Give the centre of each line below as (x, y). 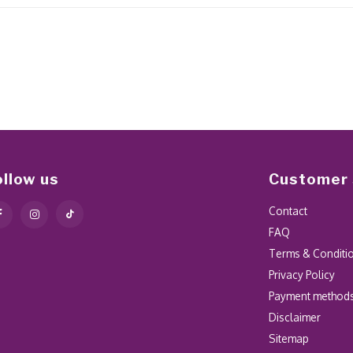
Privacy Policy (302, 274)
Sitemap (289, 338)
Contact (288, 210)
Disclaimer (295, 317)
